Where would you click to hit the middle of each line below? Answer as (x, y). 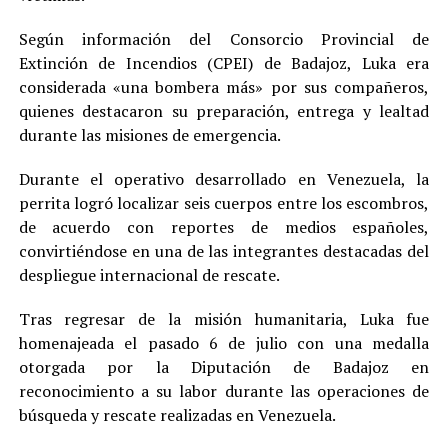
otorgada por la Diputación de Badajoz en (224, 367)
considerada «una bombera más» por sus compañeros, (224, 87)
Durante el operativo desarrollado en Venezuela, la (224, 179)
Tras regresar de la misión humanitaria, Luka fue (224, 319)
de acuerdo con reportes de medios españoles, (224, 227)
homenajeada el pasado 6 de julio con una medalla (224, 343)
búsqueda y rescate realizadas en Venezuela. (177, 415)
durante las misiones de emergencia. (149, 135)
